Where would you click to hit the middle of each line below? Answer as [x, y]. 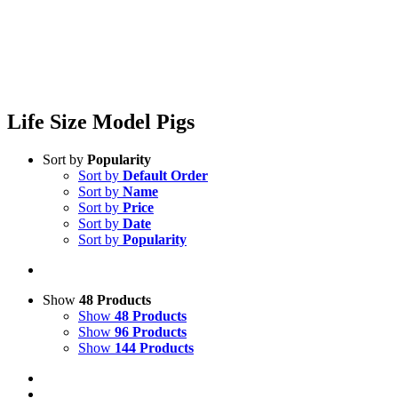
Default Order [165, 175]
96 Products [151, 331]
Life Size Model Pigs [101, 121]
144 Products [154, 347]
